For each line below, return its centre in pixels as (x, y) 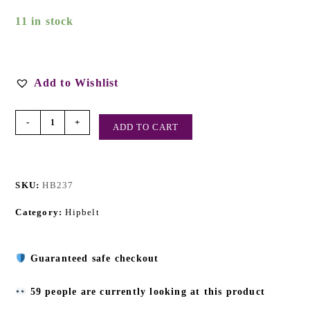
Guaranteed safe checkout (94, 259)
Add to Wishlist (76, 83)
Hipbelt (82, 212)
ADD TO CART (146, 127)
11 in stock (45, 21)
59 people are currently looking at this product (146, 292)
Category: (40, 212)
